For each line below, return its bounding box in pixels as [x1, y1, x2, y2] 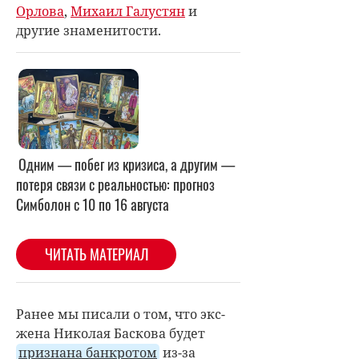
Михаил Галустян [71, 2, 185, 20]
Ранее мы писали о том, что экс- [16, 305, 225, 323]
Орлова [16, 2, 64, 20]
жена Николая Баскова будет [16, 324, 205, 342]
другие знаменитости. [16, 21, 161, 39]
